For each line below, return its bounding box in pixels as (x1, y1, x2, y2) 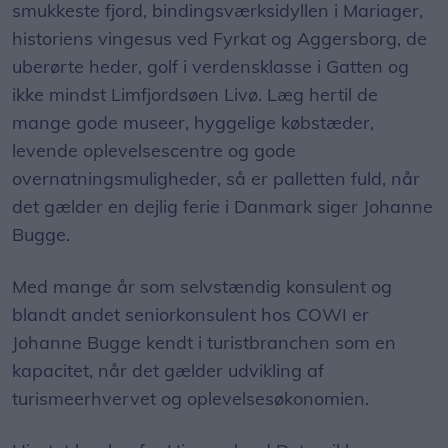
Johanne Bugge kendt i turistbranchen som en (12, 331, 396, 355)
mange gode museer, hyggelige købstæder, (12, 111, 374, 135)
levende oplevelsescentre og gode (12, 139, 296, 163)
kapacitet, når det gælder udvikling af (12, 359, 324, 383)
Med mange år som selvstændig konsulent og (12, 275, 392, 299)
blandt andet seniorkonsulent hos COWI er (12, 303, 369, 327)
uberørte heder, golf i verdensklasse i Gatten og (12, 55, 409, 79)
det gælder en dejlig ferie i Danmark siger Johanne (12, 195, 433, 219)
